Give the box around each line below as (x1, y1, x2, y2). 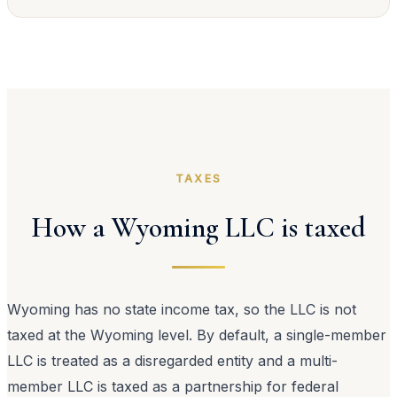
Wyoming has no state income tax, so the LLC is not (7, 300, 356, 319)
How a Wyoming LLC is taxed (31, 210, 366, 245)
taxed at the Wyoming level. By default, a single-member (7, 326, 386, 345)
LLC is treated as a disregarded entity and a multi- (7, 352, 338, 370)
